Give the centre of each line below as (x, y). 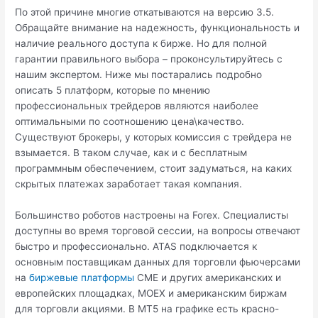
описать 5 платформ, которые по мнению (113, 91)
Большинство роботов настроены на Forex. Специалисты (152, 215)
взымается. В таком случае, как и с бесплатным (131, 153)
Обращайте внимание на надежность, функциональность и (158, 28)
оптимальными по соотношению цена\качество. (130, 122)
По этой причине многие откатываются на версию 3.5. (145, 12)
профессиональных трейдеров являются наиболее (137, 106)
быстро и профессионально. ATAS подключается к (136, 246)
